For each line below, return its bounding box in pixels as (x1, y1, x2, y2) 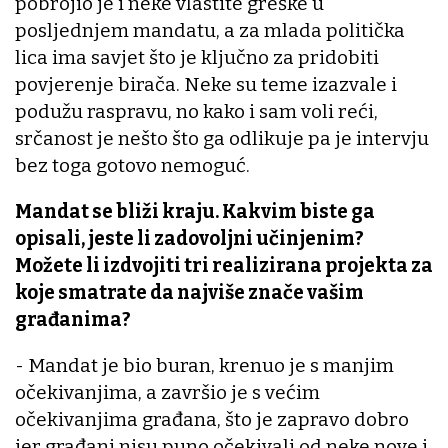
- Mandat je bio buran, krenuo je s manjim (15, 354, 394, 378)
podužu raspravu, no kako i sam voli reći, (15, 100, 378, 124)
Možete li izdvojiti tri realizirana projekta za (15, 254, 433, 278)
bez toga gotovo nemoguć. (15, 154, 250, 178)
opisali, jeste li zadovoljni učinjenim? (15, 227, 364, 251)
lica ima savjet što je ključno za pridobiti (15, 46, 379, 70)
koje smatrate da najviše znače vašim (15, 281, 364, 305)
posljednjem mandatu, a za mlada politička (15, 19, 405, 43)
